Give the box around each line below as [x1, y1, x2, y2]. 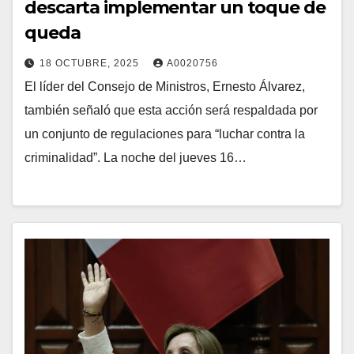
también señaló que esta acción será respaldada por [24, 103, 318, 117]
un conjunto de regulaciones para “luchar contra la [24, 126, 305, 141]
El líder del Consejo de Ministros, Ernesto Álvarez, [24, 79, 305, 93]
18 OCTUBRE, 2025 [40, 57, 142, 69]
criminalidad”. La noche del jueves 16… [24, 150, 247, 164]
